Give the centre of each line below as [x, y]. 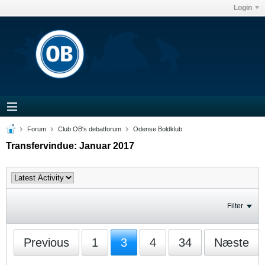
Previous [46, 243]
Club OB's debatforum [90, 129]
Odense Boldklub [158, 129]
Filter [235, 206]
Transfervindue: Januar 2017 [70, 146]
